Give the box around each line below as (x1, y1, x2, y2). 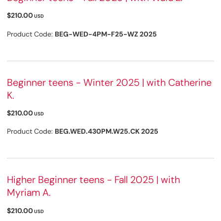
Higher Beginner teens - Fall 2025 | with (7, 173, 180, 186)
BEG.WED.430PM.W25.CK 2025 (55, 127, 158, 136)
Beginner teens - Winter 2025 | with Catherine (7, 75, 212, 89)
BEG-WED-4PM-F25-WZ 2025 (55, 29, 157, 38)
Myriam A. (7, 186, 51, 199)
